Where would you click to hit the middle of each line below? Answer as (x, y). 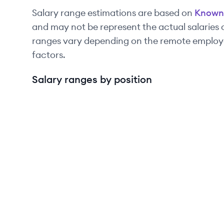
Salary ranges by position (92, 79)
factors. (49, 55)
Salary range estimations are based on (112, 13)
